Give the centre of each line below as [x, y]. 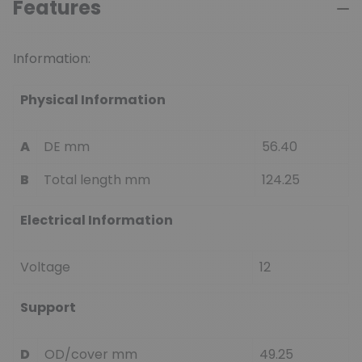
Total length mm [97, 179]
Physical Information [93, 99]
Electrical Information [97, 220]
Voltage [45, 267]
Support [48, 307]
